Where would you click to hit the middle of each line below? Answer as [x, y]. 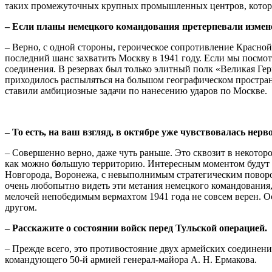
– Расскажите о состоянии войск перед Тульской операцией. [136, 228]
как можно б [31, 164]
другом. [21, 208]
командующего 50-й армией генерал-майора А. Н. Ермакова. [131, 260]
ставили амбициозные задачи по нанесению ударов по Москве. [136, 91]
